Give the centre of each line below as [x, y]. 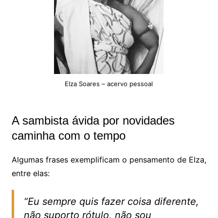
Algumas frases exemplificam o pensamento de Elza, [109, 160]
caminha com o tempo [68, 136]
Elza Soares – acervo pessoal [109, 84]
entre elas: [30, 173]
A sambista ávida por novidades [93, 121]
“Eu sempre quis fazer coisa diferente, [111, 202]
